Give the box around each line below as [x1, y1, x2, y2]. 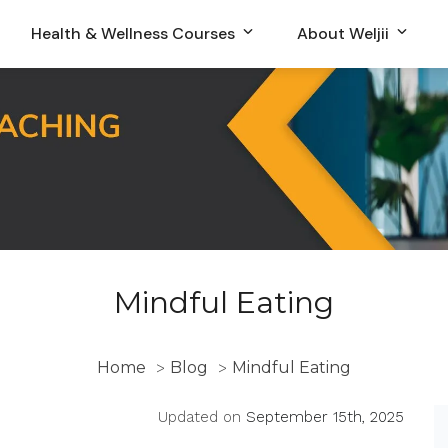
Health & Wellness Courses [31, 22, 239, 44]
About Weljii [297, 22, 393, 44]
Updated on [158, 408, 246, 426]
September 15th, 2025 [246, 408, 404, 426]
